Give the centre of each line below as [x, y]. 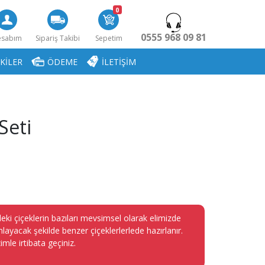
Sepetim [109, 38]
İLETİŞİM [119, 62]
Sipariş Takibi [58, 38]
